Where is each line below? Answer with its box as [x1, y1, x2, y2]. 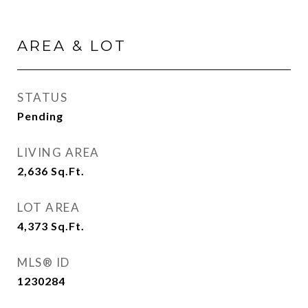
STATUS [17, 90, 67, 104]
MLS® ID [17, 255, 70, 269]
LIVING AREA [17, 145, 100, 159]
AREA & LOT [17, 37, 126, 54]
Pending [17, 109, 63, 122]
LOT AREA [17, 200, 80, 214]
